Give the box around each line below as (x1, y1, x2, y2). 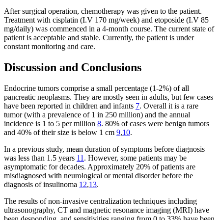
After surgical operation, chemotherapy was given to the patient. (4, 6, 202, 15)
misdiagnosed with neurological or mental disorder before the (4, 171, 193, 180)
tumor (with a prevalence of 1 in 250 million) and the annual (4, 110, 190, 119)
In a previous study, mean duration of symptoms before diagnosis (4, 144, 205, 153)
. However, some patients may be (84, 153, 187, 162)
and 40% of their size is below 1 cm (4, 128, 116, 137)
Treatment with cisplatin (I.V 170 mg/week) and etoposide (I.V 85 (4, 15, 209, 24)
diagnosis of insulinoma (4, 180, 79, 189)
